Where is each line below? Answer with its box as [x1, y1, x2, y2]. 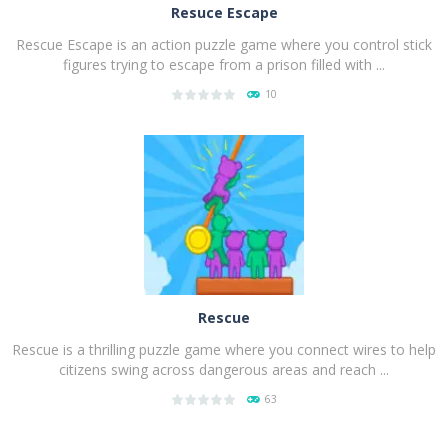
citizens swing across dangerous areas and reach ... [59, 359, 389, 379]
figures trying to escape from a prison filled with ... [63, 54, 385, 74]
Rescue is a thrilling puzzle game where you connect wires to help [12, 339, 436, 359]
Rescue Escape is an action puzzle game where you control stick [16, 34, 432, 54]
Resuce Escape [170, 2, 278, 22]
